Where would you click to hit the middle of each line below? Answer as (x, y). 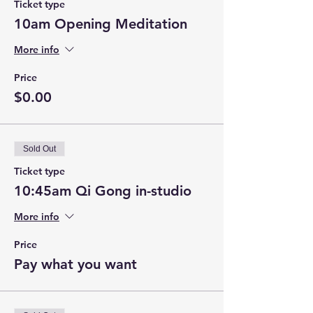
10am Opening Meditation (101, 24)
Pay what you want (75, 264)
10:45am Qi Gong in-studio (103, 191)
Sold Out (39, 149)
